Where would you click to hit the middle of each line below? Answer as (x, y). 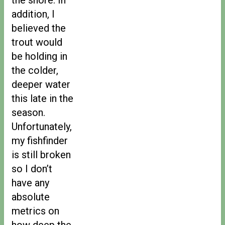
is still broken (41, 154)
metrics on (35, 211)
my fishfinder (40, 140)
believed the (39, 28)
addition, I (33, 14)
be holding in (39, 56)
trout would (37, 42)
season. (28, 112)
